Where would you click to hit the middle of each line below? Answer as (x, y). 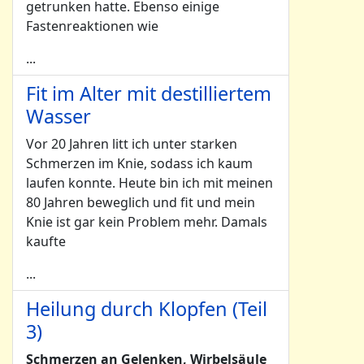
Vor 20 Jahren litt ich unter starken (132, 144)
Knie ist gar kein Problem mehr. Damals (147, 222)
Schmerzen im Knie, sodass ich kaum (139, 163)
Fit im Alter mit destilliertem (149, 93)
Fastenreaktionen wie (92, 26)
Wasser (58, 116)
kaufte (46, 241)
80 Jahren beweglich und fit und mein (141, 202)
